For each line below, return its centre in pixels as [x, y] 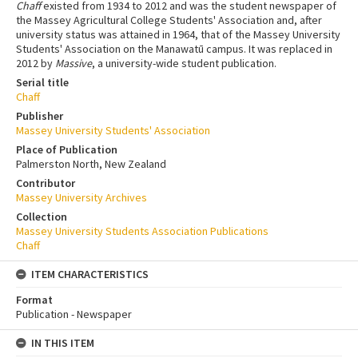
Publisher [40, 116]
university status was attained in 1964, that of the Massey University [178, 35]
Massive [74, 64]
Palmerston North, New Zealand [91, 164]
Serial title [42, 83]
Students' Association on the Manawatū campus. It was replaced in [174, 49]
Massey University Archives [82, 198]
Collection [42, 217]
